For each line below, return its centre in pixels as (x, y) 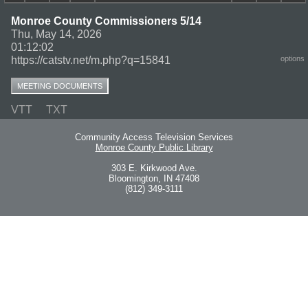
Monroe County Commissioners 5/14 (106, 21)
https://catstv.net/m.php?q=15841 (91, 60)
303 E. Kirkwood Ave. (154, 168)
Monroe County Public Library (154, 148)
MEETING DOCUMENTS (60, 86)
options (293, 58)
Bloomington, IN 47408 (154, 179)
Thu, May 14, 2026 (56, 34)
